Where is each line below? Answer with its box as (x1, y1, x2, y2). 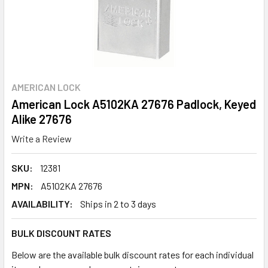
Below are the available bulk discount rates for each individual (11, 248, 254, 260)
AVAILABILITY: (11, 197, 73, 209)
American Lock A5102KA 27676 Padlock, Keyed (11, 97, 256, 111)
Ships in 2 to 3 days (80, 197, 156, 209)
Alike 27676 (11, 112, 72, 126)
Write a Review (11, 132, 72, 144)
